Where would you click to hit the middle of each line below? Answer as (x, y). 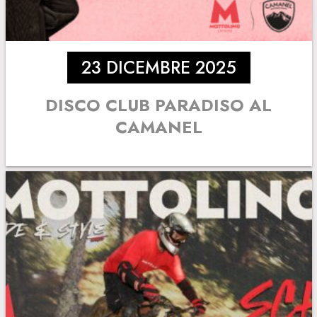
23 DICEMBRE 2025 (158, 67)
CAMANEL (158, 127)
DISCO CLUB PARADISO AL (158, 105)
